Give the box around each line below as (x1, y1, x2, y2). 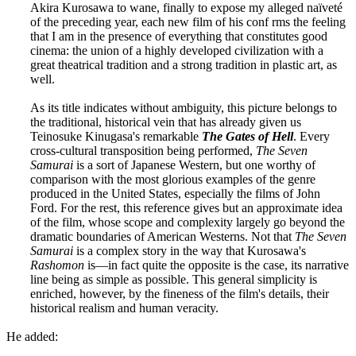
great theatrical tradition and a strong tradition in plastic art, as (30, 57, 337, 72)
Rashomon (30, 257, 84, 272)
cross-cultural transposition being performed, (30, 143, 256, 157)
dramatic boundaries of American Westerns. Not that (30, 229, 292, 243)
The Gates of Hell (202, 129, 293, 143)
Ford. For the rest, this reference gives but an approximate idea (30, 200, 342, 215)
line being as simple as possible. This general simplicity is (30, 272, 317, 286)
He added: (6, 329, 58, 343)
